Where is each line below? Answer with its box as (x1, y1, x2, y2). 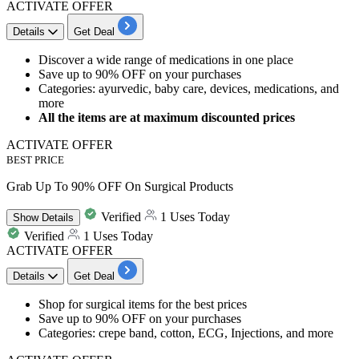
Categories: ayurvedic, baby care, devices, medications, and (38, 81, 339, 95)
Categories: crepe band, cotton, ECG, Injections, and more (38, 325, 333, 340)
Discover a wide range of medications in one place (38, 52, 293, 67)
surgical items (86, 296, 155, 311)
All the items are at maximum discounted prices (38, 110, 295, 124)
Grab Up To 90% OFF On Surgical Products (6, 179, 233, 193)
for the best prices (155, 296, 247, 311)
